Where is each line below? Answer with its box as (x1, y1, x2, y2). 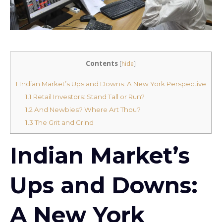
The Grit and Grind (33, 118, 94, 126)
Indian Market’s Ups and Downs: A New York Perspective (18, 79, 206, 88)
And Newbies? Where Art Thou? (32, 105, 141, 113)
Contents (86, 59, 118, 68)
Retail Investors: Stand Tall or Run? (31, 92, 145, 101)
